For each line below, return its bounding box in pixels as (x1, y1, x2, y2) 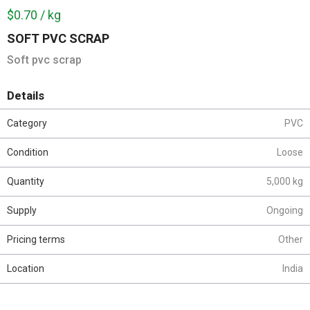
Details (7, 89, 44, 102)
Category (7, 118, 47, 129)
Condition (7, 147, 48, 158)
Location (7, 263, 44, 274)
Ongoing (266, 205, 303, 216)
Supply (7, 205, 37, 216)
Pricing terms (7, 234, 65, 245)
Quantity (7, 176, 44, 187)
